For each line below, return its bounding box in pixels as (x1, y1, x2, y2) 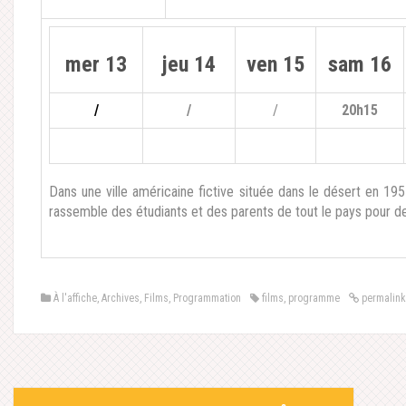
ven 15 (246, 52, 304, 78)
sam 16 (328, 52, 391, 78)
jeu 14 (162, 52, 216, 78)
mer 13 (65, 52, 127, 78)
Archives (101, 292, 140, 305)
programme (288, 292, 340, 305)
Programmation (173, 292, 241, 305)
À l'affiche (53, 292, 97, 305)
